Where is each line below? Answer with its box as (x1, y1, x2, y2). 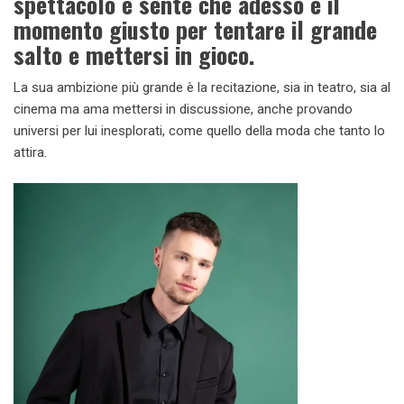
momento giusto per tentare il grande (14, 11, 377, 47)
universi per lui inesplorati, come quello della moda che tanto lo (14, 122, 385, 139)
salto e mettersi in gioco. (14, 36, 254, 72)
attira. (14, 143, 47, 161)
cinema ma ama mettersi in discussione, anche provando (14, 100, 353, 117)
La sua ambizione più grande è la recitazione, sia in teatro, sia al (14, 78, 390, 96)
